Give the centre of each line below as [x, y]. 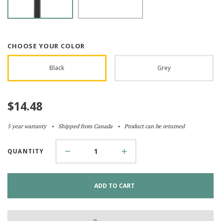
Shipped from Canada [85, 126]
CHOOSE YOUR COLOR [46, 46]
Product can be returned [154, 126]
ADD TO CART [114, 185]
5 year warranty [27, 126]
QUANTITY [26, 151]
